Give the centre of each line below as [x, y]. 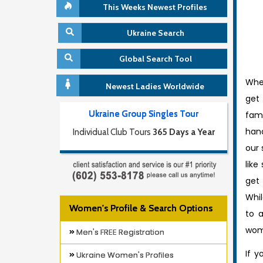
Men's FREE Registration [119, 232]
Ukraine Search [155, 33]
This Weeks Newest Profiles [155, 7]
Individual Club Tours [112, 132]
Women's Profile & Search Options [141, 208]
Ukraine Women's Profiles [124, 255]
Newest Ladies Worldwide [155, 86]
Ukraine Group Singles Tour [144, 114]
